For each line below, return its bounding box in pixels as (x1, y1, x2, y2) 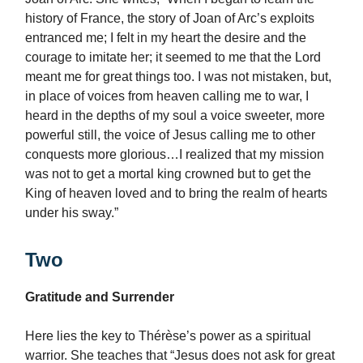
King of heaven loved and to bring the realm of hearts (25, 186, 327, 200)
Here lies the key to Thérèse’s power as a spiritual (25, 328, 311, 343)
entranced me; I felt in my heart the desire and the (25, 30, 306, 45)
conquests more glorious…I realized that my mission (25, 147, 324, 161)
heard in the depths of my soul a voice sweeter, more (25, 108, 325, 122)
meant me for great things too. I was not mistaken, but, (25, 69, 331, 83)
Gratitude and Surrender (25, 289, 177, 304)
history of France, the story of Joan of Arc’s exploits (25, 11, 314, 25)
